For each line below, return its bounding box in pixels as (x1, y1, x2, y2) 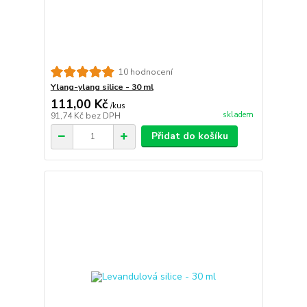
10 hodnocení (118, 66, 173, 77)
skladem (222, 109, 254, 120)
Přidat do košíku (151, 130, 228, 143)
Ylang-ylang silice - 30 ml (50, 82, 153, 93)
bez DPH (85, 110, 121, 122)
